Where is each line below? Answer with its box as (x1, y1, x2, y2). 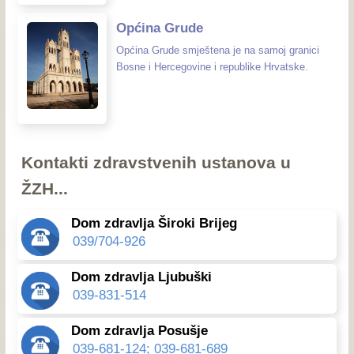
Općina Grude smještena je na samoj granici (116, 43, 319, 56)
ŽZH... (21, 179, 69, 198)
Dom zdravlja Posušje (70, 322, 208, 338)
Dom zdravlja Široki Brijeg (70, 215, 237, 231)
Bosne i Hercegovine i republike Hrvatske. (116, 60, 308, 73)
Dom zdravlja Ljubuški (70, 269, 212, 284)
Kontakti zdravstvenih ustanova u (21, 153, 292, 172)
